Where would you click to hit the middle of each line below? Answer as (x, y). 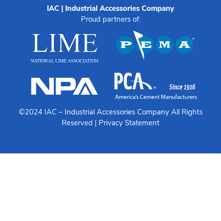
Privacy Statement (129, 123)
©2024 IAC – (41, 112)
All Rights (186, 112)
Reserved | (80, 123)
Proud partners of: (110, 19)
